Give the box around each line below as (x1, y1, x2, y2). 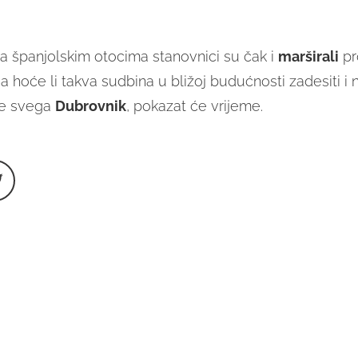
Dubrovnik (54, 97, 126, 115)
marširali (277, 48, 339, 66)
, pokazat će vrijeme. (125, 97, 263, 115)
